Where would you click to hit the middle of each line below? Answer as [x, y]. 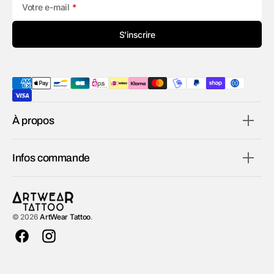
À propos [33, 120]
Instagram [71, 242]
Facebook [43, 242]
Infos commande [51, 158]
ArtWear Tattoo [65, 217]
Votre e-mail [47, 7]
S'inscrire [137, 34]
